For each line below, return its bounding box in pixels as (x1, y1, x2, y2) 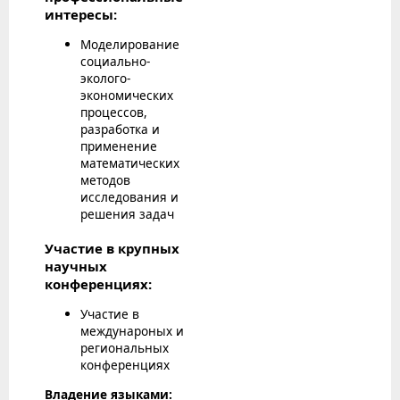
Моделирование (80, 35, 179, 53)
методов (80, 171, 130, 188)
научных (45, 257, 107, 276)
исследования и (80, 187, 179, 205)
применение (80, 137, 157, 154)
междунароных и (80, 321, 184, 339)
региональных (80, 338, 169, 356)
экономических (80, 86, 173, 104)
